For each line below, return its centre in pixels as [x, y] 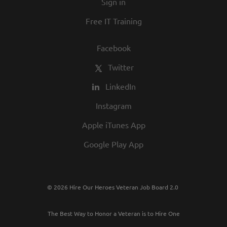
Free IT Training [113, 21]
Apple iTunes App [113, 125]
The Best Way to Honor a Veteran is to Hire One [113, 213]
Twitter [121, 67]
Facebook [113, 48]
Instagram [113, 105]
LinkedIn [121, 86]
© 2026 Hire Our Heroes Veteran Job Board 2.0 [113, 187]
